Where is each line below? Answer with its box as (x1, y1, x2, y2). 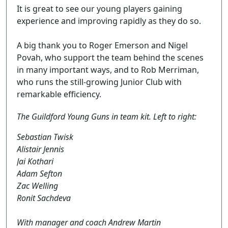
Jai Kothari (17, 156, 53, 167)
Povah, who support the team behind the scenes (17, 52, 204, 63)
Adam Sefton (17, 168, 62, 179)
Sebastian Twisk (17, 131, 73, 142)
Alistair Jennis (17, 144, 64, 155)
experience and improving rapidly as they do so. (17, 15, 201, 26)
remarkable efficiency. (17, 89, 101, 100)
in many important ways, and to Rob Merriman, (17, 64, 199, 75)
